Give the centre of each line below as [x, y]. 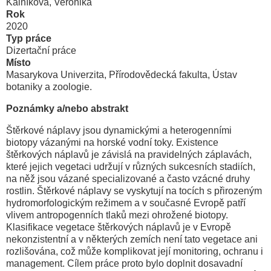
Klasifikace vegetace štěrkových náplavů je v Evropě [119, 227]
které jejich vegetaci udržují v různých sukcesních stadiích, [131, 166]
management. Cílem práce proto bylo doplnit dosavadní [124, 263]
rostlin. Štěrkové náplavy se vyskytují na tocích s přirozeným [134, 191]
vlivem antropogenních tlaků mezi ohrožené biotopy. [117, 215]
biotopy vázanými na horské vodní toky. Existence [112, 142]
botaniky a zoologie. [49, 87]
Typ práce [29, 38]
